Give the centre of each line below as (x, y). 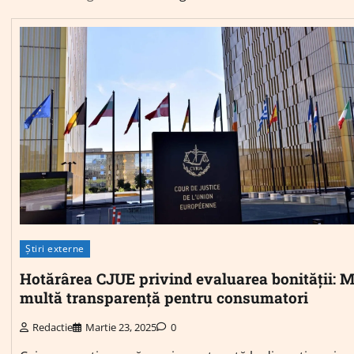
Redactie (53, 328)
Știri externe (55, 248)
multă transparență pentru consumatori (164, 298)
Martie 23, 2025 (121, 328)
